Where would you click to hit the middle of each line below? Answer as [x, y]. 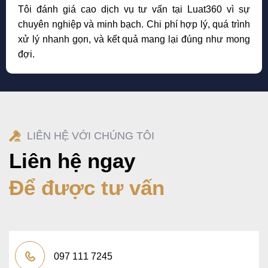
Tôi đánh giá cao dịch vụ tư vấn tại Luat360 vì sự [134, 9]
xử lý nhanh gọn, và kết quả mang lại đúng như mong [134, 39]
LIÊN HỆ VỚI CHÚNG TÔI [91, 135]
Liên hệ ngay [72, 160]
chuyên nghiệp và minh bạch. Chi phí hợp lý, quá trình [134, 24]
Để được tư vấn [87, 187]
